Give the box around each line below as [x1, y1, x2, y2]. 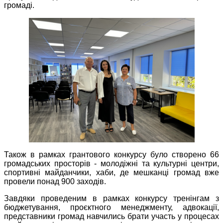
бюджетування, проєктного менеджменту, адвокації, [4, 203, 219, 212]
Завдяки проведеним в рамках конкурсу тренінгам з [4, 194, 219, 203]
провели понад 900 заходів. [4, 177, 106, 186]
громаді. [4, 1, 34, 10]
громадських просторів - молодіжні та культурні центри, [4, 159, 219, 168]
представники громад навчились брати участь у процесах [4, 212, 219, 221]
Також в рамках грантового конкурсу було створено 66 [4, 150, 219, 159]
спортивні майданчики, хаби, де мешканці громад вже [4, 168, 219, 177]
